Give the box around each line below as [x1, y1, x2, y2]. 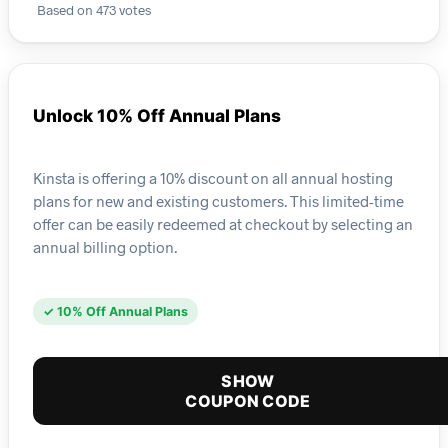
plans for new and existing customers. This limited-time [33, 191, 404, 210]
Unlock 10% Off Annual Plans [33, 105, 281, 127]
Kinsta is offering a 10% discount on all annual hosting [33, 168, 393, 187]
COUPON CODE [185, 391, 311, 412]
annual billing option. [33, 237, 177, 256]
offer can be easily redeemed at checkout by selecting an [33, 214, 413, 233]
